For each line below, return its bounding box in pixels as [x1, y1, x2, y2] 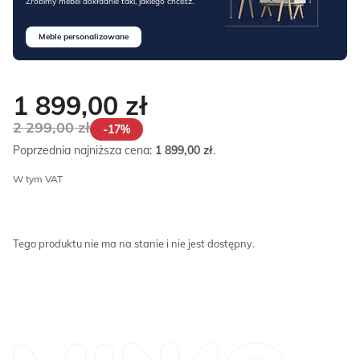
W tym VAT [13, 172, 63, 185]
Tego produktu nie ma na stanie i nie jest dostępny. [13, 236, 255, 250]
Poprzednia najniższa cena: [13, 142, 155, 157]
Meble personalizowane [39, 31, 129, 42]
